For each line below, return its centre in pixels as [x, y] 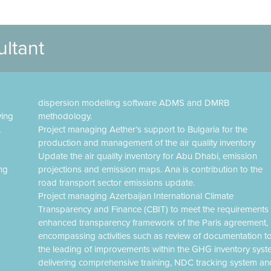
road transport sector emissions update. [116, 183]
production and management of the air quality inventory [146, 143]
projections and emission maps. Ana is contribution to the [150, 169]
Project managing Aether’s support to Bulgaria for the [142, 129]
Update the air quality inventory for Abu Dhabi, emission [147, 156]
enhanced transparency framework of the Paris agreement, [153, 223]
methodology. [65, 116]
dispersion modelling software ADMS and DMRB [133, 103]
